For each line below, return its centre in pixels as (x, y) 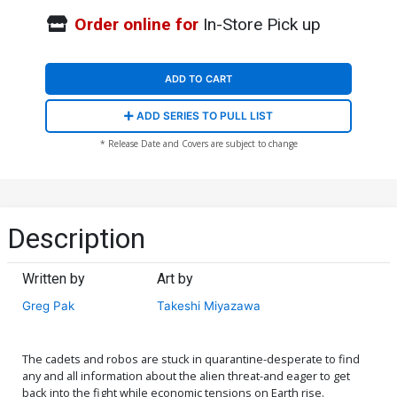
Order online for (136, 24)
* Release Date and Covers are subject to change (198, 143)
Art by (175, 278)
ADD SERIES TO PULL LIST (203, 115)
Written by (54, 278)
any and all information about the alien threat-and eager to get (186, 375)
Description (76, 238)
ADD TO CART (198, 78)
